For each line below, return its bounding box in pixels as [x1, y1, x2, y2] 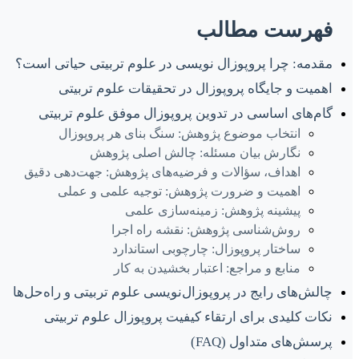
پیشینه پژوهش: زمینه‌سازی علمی [125, 204, 301, 218]
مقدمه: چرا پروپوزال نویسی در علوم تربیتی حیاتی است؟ [15, 56, 333, 72]
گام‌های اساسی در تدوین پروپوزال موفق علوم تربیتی [38, 106, 333, 122]
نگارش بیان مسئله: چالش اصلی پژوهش [90, 146, 301, 160]
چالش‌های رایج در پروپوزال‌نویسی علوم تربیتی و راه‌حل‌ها [13, 284, 333, 301]
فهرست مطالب [196, 18, 333, 42]
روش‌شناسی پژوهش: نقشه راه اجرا [111, 223, 301, 237]
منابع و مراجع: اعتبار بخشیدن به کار [114, 261, 301, 276]
